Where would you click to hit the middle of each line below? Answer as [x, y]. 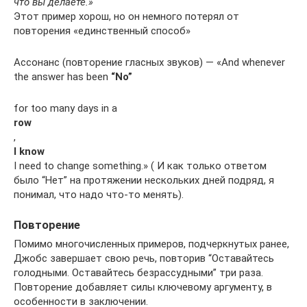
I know [29, 151]
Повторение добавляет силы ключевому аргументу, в [143, 287]
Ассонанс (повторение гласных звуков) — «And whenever [149, 62]
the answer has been [62, 76]
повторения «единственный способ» [102, 30]
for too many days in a [65, 108]
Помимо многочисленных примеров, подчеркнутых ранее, [151, 244]
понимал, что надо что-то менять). [99, 194]
